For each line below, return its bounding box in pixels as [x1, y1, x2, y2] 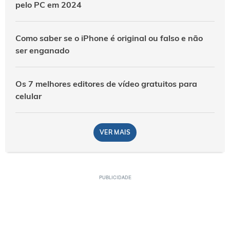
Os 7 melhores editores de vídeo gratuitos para [15, 78, 197, 89]
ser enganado [15, 45, 69, 55]
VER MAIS [100, 128, 130, 136]
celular [15, 90, 42, 101]
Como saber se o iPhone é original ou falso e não [15, 32, 203, 43]
